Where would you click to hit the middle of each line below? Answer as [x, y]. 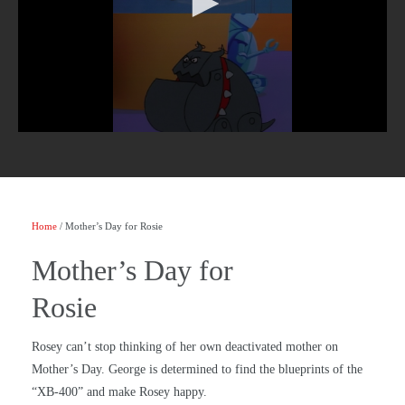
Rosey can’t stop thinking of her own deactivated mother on [185, 346]
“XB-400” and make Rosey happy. [119, 391]
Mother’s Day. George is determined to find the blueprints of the [197, 369]
